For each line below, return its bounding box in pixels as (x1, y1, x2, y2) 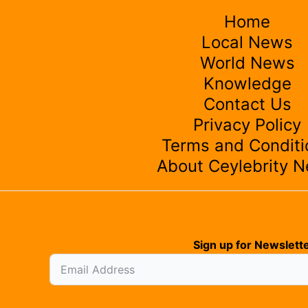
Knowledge (203, 74, 291, 94)
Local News (201, 32, 293, 53)
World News (199, 53, 295, 74)
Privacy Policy (193, 115, 301, 135)
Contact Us (203, 94, 291, 115)
